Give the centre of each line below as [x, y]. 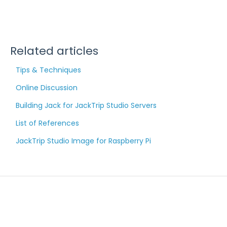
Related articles [54, 51]
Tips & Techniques [48, 70]
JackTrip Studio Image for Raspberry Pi [83, 141]
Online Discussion [46, 88]
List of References [47, 123]
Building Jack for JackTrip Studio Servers [86, 106]
